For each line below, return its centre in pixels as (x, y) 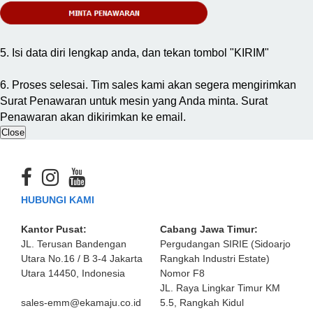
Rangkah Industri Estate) (215, 259)
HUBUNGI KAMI (58, 200)
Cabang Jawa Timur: (209, 229)
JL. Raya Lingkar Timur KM (220, 288)
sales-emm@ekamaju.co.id (81, 303)
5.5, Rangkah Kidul (202, 303)
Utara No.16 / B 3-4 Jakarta (82, 259)
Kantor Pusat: (54, 229)
